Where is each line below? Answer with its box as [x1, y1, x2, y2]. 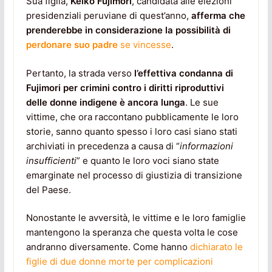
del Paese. [25, 183, 71, 195]
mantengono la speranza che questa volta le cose [25, 226, 238, 239]
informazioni [179, 140, 233, 152]
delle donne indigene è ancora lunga [25, 96, 185, 108]
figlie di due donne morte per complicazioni [25, 256, 213, 268]
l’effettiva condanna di [134, 67, 233, 79]
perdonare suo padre [25, 39, 118, 51]
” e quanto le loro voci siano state [76, 154, 219, 166]
